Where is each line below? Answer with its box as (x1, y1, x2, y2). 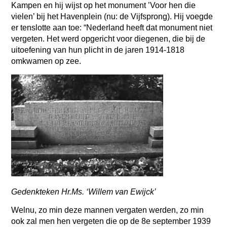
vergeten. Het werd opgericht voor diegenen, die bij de (11, 34, 206, 44)
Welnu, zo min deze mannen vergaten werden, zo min (11, 206, 204, 215)
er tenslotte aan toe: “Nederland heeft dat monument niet (11, 23, 213, 32)
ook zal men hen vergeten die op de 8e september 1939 (11, 217, 211, 226)
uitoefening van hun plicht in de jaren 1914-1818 (11, 46, 185, 55)
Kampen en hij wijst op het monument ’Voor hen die (11, 1, 196, 10)
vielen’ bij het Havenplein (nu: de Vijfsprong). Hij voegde (11, 12, 213, 21)
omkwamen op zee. (11, 57, 84, 66)
